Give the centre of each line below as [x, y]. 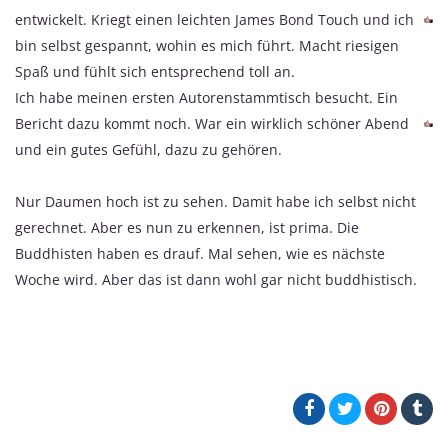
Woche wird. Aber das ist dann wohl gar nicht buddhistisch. [216, 280]
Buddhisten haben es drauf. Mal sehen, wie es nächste [200, 254]
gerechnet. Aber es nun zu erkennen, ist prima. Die [187, 228]
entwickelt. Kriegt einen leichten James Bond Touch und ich [214, 20]
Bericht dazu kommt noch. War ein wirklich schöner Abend [212, 124]
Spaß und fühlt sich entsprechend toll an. [155, 72]
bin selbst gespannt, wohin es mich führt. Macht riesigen [207, 46]
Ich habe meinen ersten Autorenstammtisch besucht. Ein [206, 98]
